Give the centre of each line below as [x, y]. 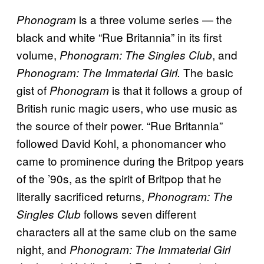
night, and [43, 249]
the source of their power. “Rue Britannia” [120, 125]
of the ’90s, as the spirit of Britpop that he [119, 178]
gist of [33, 90]
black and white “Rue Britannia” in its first [119, 37]
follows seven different [138, 213]
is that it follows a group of [176, 90]
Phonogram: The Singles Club [136, 55]
